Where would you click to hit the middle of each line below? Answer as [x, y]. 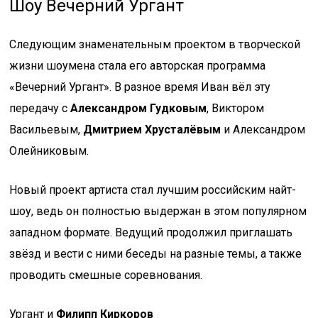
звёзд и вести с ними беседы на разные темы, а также [156, 254]
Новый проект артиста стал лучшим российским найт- [153, 190]
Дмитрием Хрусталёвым [152, 130]
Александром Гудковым [139, 108]
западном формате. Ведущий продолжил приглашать [151, 232]
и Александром [263, 130]
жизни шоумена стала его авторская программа [138, 66]
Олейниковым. [49, 151]
